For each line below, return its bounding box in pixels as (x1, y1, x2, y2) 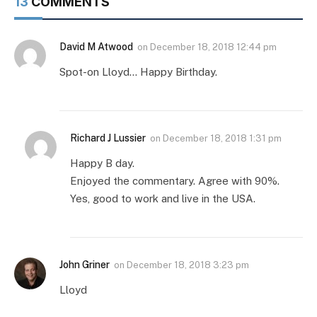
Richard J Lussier (70, 132, 146, 144)
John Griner (59, 258, 110, 270)
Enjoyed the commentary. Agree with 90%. (70, 174, 279, 187)
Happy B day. (70, 156, 134, 169)
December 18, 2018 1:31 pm (163, 132, 282, 144)
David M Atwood (59, 40, 133, 52)
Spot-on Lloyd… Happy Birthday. (59, 65, 217, 78)
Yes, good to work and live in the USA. (70, 192, 255, 204)
